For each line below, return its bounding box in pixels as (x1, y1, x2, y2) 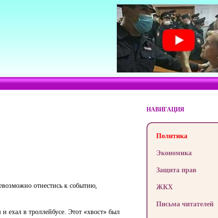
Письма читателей (156, 199, 214, 208)
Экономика (156, 148, 192, 157)
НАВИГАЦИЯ (146, 105, 184, 113)
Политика (156, 131, 187, 140)
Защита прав (156, 165, 197, 174)
